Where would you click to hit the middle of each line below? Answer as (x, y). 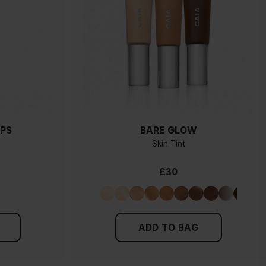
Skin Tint (168, 144)
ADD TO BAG (169, 228)
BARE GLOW (168, 131)
